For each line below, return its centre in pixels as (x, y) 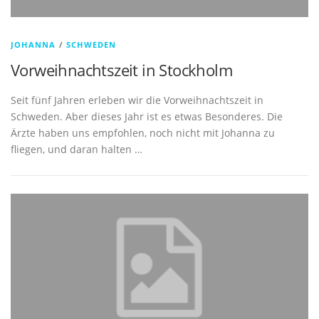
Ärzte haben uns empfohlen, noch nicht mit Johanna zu (143, 132)
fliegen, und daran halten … (77, 149)
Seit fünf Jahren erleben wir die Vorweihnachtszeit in (137, 100)
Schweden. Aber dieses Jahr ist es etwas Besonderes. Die (147, 116)
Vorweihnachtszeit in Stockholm (121, 70)
